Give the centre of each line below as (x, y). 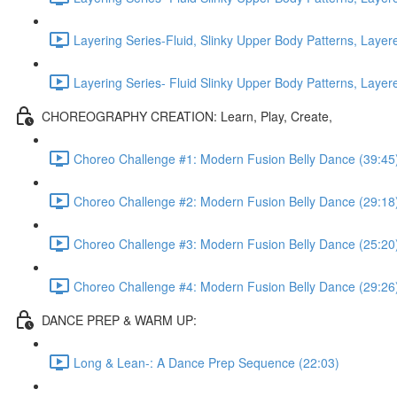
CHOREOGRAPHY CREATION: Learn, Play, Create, (187, 116)
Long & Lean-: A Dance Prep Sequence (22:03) (206, 362)
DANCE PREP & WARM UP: (119, 319)
